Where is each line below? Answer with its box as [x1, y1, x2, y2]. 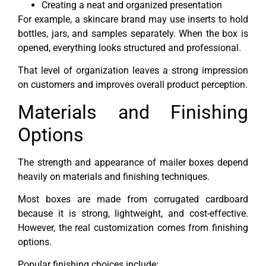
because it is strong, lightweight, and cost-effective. [18, 208, 248, 220]
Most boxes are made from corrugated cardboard [18, 194, 248, 205]
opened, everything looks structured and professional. [18, 42, 241, 53]
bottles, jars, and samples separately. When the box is [18, 27, 248, 39]
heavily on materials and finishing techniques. [18, 170, 210, 182]
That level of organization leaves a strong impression [18, 65, 248, 77]
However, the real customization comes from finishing [18, 222, 248, 234]
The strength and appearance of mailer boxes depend [18, 156, 248, 168]
